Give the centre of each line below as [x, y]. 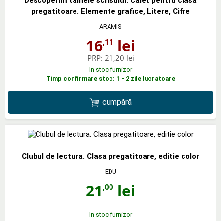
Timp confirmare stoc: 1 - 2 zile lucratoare [110, 78]
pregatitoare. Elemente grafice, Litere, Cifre [110, 11]
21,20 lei [119, 57]
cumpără [117, 102]
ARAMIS [110, 26]
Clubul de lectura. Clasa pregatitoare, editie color [110, 156]
